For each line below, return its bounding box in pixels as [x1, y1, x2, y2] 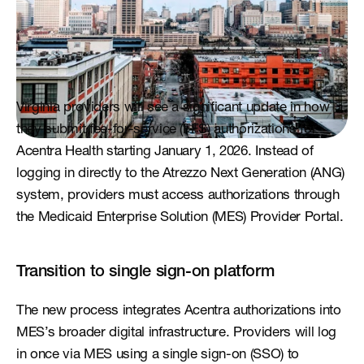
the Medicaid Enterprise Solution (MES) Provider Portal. [16, 211, 344, 225]
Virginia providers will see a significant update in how [16, 102, 330, 115]
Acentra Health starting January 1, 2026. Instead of [16, 145, 314, 159]
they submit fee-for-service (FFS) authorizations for [16, 123, 317, 137]
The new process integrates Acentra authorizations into [16, 305, 341, 318]
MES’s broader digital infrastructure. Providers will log [16, 327, 336, 340]
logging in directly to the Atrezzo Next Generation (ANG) [16, 167, 344, 181]
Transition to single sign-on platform [16, 265, 275, 281]
